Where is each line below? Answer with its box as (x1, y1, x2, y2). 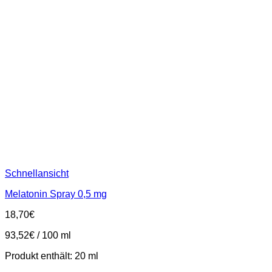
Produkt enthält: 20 (5, 251, 88, 262)
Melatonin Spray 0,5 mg (5, 189, 107, 200)
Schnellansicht (5, 168, 69, 179)
